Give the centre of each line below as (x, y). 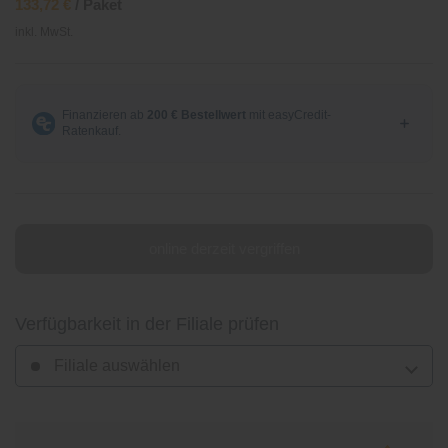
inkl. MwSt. (44, 31)
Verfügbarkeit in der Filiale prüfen (147, 323)
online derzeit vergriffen (224, 248)
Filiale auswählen (115, 365)
